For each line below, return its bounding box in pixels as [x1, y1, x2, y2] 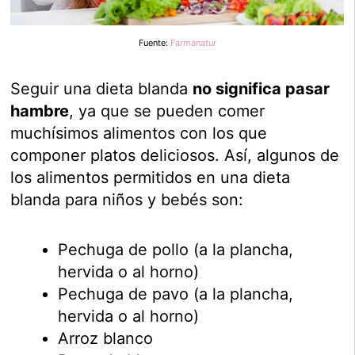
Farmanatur [170, 37, 216, 49]
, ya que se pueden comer [69, 101, 265, 121]
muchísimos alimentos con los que [10, 124, 268, 143]
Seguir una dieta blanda [10, 79, 193, 99]
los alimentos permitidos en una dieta [10, 168, 291, 188]
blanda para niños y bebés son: [10, 190, 244, 210]
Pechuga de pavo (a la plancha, [58, 284, 294, 304]
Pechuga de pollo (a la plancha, [58, 240, 294, 260]
